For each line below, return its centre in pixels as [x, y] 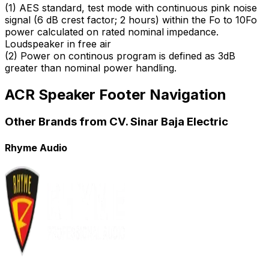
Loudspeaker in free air [58, 44]
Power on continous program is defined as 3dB [128, 56]
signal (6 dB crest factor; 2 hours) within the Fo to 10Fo [131, 20]
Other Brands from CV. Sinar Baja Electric [116, 122]
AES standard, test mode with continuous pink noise [138, 8]
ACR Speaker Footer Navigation [116, 94]
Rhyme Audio [36, 147]
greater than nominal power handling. [91, 68]
